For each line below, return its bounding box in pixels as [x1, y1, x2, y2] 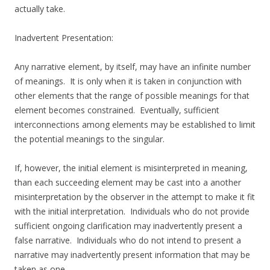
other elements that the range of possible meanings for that [14, 90, 250, 102]
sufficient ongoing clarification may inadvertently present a [14, 220, 242, 232]
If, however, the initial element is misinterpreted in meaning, [14, 162, 248, 174]
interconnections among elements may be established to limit [14, 119, 256, 131]
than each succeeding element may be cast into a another [14, 177, 241, 189]
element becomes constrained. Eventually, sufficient [14, 104, 219, 116]
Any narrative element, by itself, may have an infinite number [14, 61, 251, 73]
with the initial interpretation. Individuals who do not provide [14, 206, 250, 218]
